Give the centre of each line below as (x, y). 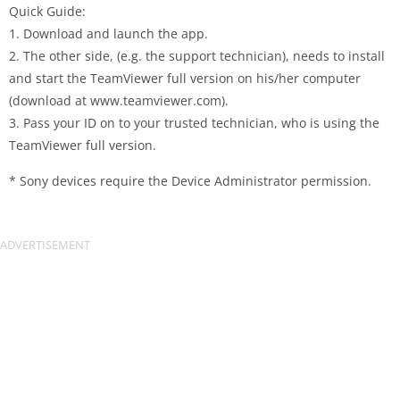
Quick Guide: (47, 11)
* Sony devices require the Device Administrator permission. (190, 181)
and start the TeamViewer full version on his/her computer (185, 78)
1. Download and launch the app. (108, 33)
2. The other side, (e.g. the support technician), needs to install (197, 56)
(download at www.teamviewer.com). (119, 100)
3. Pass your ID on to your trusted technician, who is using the (194, 123)
